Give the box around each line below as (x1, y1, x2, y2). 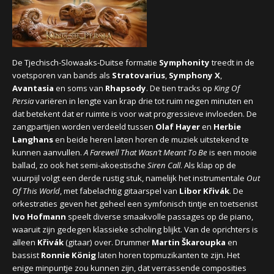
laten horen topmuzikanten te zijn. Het (96, 250, 240, 261)
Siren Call (147, 160, 180, 171)
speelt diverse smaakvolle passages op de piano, (66, 211, 253, 222)
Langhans (12, 134, 53, 145)
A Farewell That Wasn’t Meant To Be (84, 147, 207, 158)
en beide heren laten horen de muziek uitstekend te (53, 134, 249, 145)
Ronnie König (41, 250, 96, 261)
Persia (12, 95, 34, 106)
